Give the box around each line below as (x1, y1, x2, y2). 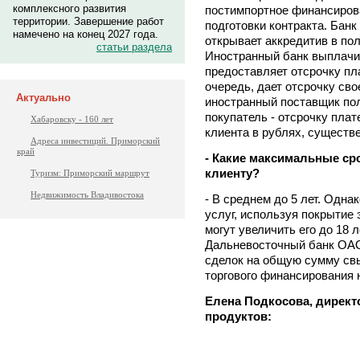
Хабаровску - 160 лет (31, 114, 113, 124)
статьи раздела (96, 41, 172, 53)
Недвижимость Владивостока (31, 190, 144, 199)
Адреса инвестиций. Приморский (31, 136, 160, 145)
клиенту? (205, 166, 260, 180)
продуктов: (205, 309, 272, 323)
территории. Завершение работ (13, 15, 164, 27)
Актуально (16, 92, 71, 104)
